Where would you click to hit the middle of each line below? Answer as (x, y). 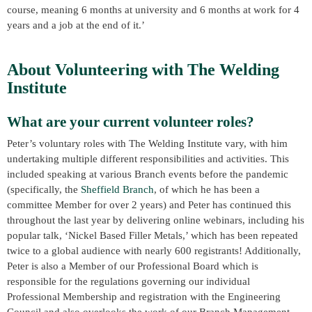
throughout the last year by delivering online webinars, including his (156, 220)
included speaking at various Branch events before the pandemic (148, 174)
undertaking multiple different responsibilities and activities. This (148, 159)
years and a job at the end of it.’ (76, 25)
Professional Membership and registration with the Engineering (144, 297)
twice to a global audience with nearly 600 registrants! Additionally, (154, 251)
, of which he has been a (207, 190)
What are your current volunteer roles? (131, 122)
